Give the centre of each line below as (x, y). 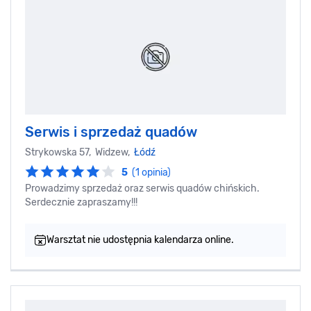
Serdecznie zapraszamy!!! (81, 202)
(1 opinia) (151, 172)
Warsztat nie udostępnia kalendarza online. (140, 239)
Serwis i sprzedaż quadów (111, 132)
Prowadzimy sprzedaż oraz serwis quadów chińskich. (142, 188)
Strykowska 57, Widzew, (79, 152)
